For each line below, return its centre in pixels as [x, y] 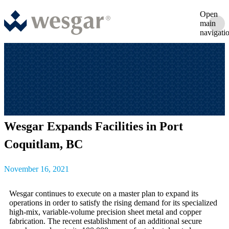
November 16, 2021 [37, 169]
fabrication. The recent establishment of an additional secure [106, 221]
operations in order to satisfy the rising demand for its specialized [113, 203]
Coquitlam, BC [43, 144]
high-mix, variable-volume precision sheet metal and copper [105, 212]
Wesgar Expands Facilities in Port [94, 127]
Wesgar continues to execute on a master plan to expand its [104, 194]
